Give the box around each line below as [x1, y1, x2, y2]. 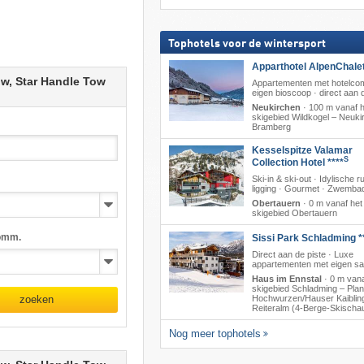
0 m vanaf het [308, 197, 362, 208]
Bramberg [251, 121, 291, 132]
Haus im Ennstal [251, 273, 322, 284]
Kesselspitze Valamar [251, 144, 353, 156]
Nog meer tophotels [168, 327, 261, 340]
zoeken [19, 293, 54, 306]
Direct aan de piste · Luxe [251, 249, 353, 259]
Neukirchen [251, 102, 301, 112]
